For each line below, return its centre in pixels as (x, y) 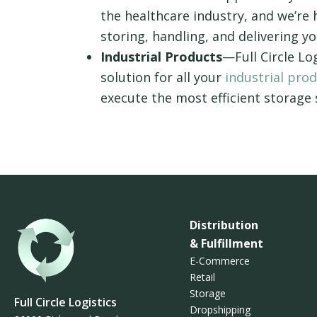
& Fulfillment (226, 244)
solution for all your (163, 77)
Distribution (224, 225)
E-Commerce (219, 261)
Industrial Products (161, 57)
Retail (202, 277)
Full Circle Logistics (65, 302)
